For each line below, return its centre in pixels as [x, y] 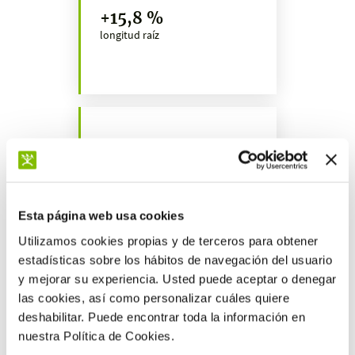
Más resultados [177, 317]
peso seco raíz [132, 186]
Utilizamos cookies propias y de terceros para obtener [168, 240]
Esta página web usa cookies [101, 216]
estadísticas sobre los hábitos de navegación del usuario [175, 260]
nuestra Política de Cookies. [96, 336]
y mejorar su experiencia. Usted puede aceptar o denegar [177, 279]
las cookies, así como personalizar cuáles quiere [154, 298]
